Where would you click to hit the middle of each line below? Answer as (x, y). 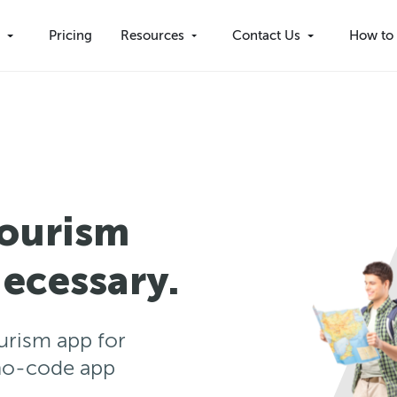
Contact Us (267, 35)
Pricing (70, 35)
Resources (152, 35)
